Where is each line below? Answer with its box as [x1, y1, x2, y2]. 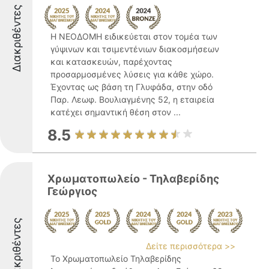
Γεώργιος [47, 185, 97, 198]
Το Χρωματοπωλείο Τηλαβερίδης [50, 253, 181, 264]
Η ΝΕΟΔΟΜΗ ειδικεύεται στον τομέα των [50, 31, 217, 41]
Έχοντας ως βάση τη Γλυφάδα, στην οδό [50, 82, 213, 92]
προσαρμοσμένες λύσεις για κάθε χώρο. [50, 69, 214, 79]
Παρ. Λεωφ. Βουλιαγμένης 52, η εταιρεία [50, 94, 214, 104]
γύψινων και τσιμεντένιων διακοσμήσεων [50, 44, 219, 54]
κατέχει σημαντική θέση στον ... [50, 107, 181, 117]
